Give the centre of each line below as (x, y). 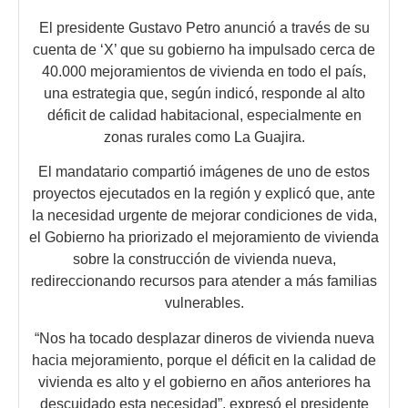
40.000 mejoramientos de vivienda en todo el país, (204, 71)
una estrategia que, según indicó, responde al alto (204, 93)
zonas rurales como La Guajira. (204, 137)
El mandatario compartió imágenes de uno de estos (204, 172)
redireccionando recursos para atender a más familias (204, 281)
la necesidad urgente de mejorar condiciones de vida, (204, 216)
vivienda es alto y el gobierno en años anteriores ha (204, 382)
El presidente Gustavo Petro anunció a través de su (204, 27)
